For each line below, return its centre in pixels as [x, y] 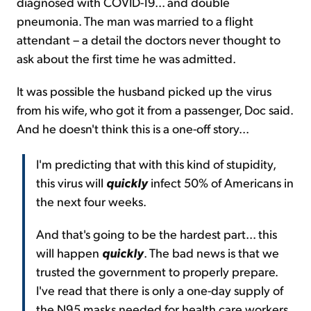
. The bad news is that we [211, 253]
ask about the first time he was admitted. [126, 58]
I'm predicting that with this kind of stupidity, [156, 164]
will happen [69, 253]
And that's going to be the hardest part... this [157, 234]
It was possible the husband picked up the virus [144, 91]
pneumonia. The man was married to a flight [135, 21]
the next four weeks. [91, 201]
